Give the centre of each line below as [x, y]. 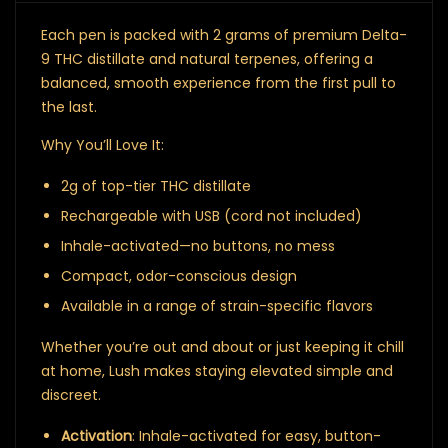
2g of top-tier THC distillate [156, 186]
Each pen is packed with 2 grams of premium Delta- [224, 35]
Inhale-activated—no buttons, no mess [198, 246]
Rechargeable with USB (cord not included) [211, 216]
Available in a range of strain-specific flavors [217, 306]
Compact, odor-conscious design [179, 276]
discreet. [71, 395]
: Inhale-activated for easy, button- [256, 436]
